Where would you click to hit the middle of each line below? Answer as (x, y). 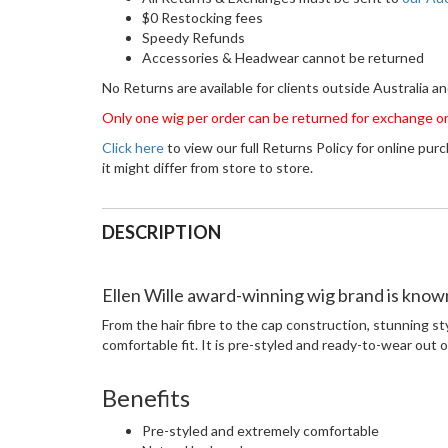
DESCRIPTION (161, 232)
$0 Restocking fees (202, 18)
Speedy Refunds (193, 38)
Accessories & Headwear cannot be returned (284, 58)
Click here (133, 148)
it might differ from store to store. (207, 168)
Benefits (146, 398)
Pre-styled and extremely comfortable (260, 431)
